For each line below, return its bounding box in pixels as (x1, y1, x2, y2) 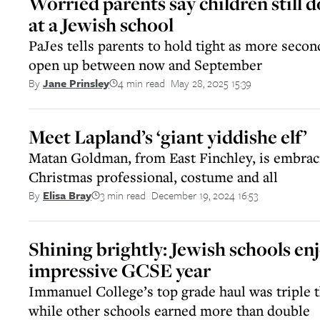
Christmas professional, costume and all (29, 167, 278, 186)
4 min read (118, 74, 165, 91)
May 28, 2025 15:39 (171, 74, 251, 91)
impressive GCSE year (29, 258, 211, 283)
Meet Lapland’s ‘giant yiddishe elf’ (29, 124, 307, 149)
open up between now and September (29, 55, 262, 74)
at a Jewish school (29, 12, 174, 37)
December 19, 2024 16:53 (151, 186, 258, 203)
